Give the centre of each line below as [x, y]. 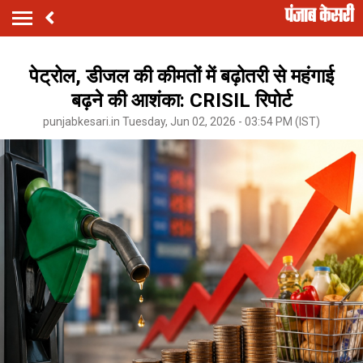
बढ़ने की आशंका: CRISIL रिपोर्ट [181, 100]
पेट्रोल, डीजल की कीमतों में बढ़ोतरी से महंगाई [181, 76]
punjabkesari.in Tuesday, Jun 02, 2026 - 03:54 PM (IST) [181, 121]
